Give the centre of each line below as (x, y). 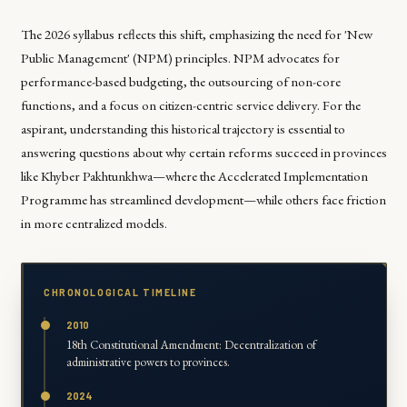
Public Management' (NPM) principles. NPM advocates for (180, 58)
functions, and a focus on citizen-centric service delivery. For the (190, 105)
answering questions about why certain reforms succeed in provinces (203, 153)
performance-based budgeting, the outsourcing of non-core (180, 82)
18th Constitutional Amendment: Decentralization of (191, 345)
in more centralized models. (94, 223)
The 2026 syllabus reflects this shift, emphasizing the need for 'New (196, 35)
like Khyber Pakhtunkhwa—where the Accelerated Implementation (194, 176)
